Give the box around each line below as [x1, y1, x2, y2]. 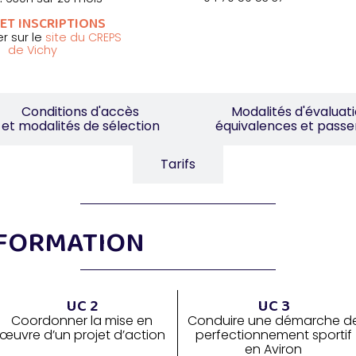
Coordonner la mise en [11, 311, 153, 331]
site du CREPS [42, 29, 122, 46]
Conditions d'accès [21, 103, 139, 122]
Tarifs [161, 155, 195, 174]
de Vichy [8, 42, 58, 59]
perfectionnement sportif [195, 326, 352, 345]
